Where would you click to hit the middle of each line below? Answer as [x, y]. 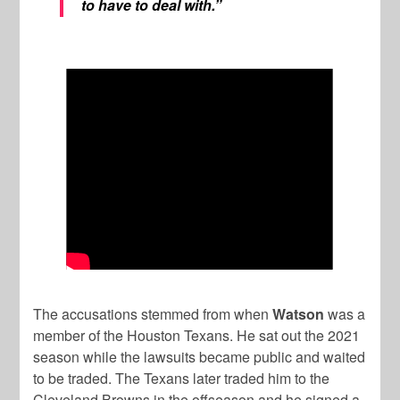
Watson [299, 314]
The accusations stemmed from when [153, 314]
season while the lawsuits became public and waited [200, 357]
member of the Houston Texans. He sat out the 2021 [197, 336]
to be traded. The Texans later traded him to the [182, 379]
